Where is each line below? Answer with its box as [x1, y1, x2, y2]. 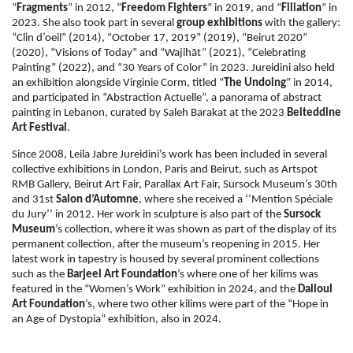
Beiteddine [287, 107, 341, 120]
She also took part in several [43, 17, 176, 30]
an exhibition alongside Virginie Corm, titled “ [12, 77, 224, 90]
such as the [12, 269, 67, 281]
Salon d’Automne [56, 194, 139, 206]
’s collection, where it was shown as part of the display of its [55, 224, 336, 236]
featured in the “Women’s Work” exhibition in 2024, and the [12, 284, 298, 296]
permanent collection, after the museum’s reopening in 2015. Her [12, 239, 320, 251]
